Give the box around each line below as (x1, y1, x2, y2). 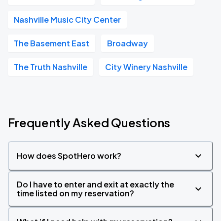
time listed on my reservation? (17, 188, 134, 198)
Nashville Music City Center (14, 14, 121, 25)
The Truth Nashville (14, 62, 87, 72)
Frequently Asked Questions (8, 115, 170, 130)
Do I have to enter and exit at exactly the (17, 179, 174, 189)
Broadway (107, 38, 148, 48)
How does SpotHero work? (17, 150, 121, 161)
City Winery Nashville (105, 62, 187, 72)
